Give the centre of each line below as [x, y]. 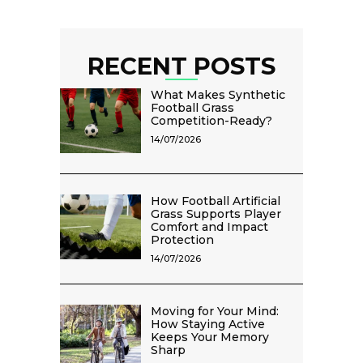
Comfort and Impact [209, 227]
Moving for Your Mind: [215, 312]
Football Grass [192, 108]
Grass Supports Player [216, 214]
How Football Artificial [216, 201]
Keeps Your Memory [210, 337]
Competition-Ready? [211, 121]
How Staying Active [208, 325]
